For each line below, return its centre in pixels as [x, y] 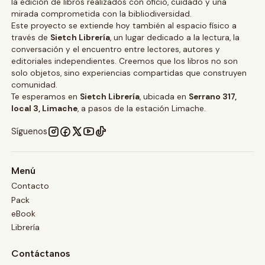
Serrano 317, [212, 97]
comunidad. [34, 85]
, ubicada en [164, 97]
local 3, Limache [44, 109]
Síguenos [29, 132]
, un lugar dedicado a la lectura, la [174, 38]
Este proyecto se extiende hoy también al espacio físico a [124, 26]
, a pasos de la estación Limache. [141, 109]
